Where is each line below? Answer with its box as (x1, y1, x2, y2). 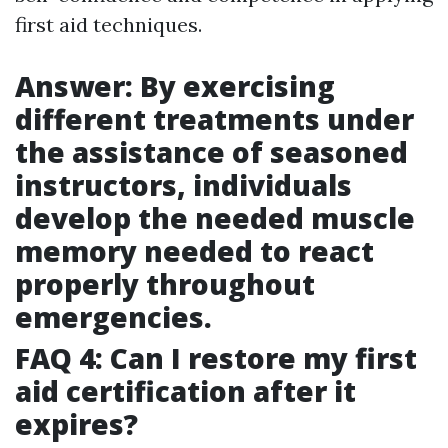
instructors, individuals (15, 166, 352, 205)
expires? (15, 405, 138, 444)
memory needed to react (15, 232, 374, 271)
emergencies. (15, 298, 212, 337)
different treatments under (15, 100, 414, 139)
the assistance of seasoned (15, 133, 408, 172)
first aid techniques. (15, 12, 202, 38)
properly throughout (15, 265, 315, 304)
